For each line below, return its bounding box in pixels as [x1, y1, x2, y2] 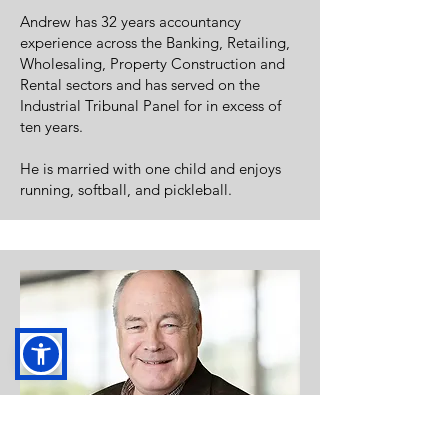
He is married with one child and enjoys [20, 159, 281, 178]
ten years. [20, 117, 83, 136]
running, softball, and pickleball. [20, 180, 232, 199]
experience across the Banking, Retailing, [20, 33, 290, 52]
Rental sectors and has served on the [20, 75, 260, 94]
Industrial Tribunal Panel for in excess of [20, 96, 281, 115]
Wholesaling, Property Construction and [20, 54, 285, 73]
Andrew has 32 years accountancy [20, 12, 241, 31]
